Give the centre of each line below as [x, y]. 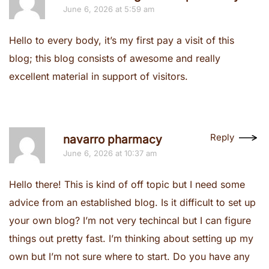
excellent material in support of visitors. [98, 76]
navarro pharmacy [113, 140]
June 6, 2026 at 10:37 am [110, 153]
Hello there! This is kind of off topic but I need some [127, 184]
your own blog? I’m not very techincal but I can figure [130, 220]
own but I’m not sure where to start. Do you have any [129, 256]
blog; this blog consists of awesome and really [115, 58]
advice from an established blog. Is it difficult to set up [132, 202]
